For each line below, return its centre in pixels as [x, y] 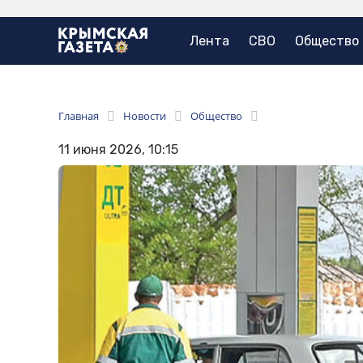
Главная [79, 116]
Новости [145, 116]
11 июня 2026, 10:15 [118, 150]
